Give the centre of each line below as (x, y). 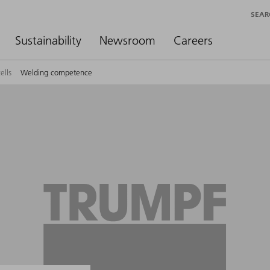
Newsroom (127, 40)
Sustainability (48, 40)
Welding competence (56, 72)
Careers (193, 40)
